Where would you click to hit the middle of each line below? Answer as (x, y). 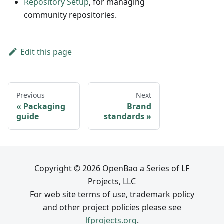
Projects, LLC (112, 182)
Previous (31, 95)
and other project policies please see (112, 208)
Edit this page (46, 52)
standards (124, 116)
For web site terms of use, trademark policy (112, 195)
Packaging (44, 106)
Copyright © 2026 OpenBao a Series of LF (112, 169)
